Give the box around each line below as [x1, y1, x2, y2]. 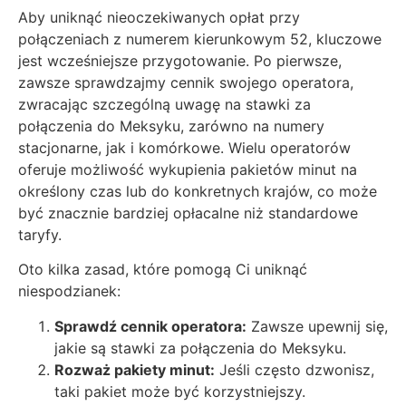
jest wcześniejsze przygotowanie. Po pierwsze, [18, 51, 342, 70]
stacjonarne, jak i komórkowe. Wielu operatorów [18, 138, 351, 157]
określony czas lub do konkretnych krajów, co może [18, 181, 377, 200]
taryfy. [18, 225, 62, 244]
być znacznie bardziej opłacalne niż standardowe [18, 203, 358, 222]
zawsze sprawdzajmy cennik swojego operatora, [18, 72, 353, 92]
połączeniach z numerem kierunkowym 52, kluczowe [18, 29, 382, 48]
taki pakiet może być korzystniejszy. [54, 382, 305, 401]
